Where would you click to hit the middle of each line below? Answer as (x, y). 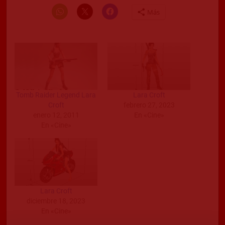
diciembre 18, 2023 (56, 201)
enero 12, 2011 (56, 115)
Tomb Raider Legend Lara (56, 95)
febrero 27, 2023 (149, 105)
